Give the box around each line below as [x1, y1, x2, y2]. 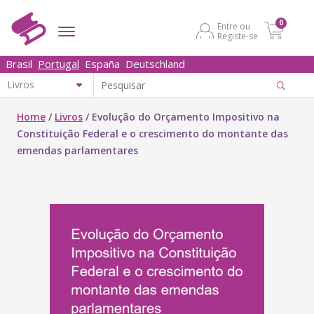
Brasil [6, 57, 32, 71]
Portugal [38, 57, 79, 71]
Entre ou [217, 20, 250, 32]
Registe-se [217, 30, 258, 42]
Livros [55, 110, 83, 123]
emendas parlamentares [17, 144, 138, 157]
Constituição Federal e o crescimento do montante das [17, 127, 288, 140]
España [85, 57, 120, 71]
